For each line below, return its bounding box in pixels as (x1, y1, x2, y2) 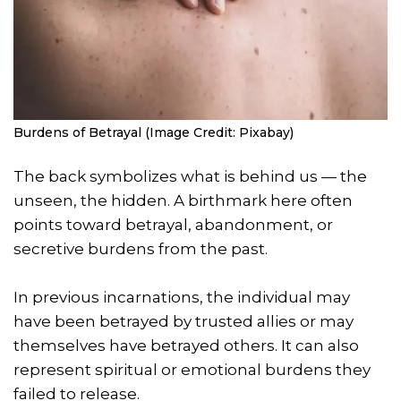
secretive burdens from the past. (13, 240, 268, 259)
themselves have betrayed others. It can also (13, 337, 359, 355)
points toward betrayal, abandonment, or (13, 216, 333, 235)
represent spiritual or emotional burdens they (13, 361, 371, 380)
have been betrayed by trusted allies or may (13, 312, 354, 331)
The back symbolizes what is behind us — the (13, 167, 367, 186)
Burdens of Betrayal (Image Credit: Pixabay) (13, 124, 294, 141)
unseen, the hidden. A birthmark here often (13, 192, 353, 210)
